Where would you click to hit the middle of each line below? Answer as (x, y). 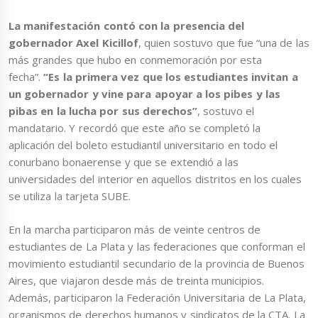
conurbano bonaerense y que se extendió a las (124, 162)
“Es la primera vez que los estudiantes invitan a (171, 77)
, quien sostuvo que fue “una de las (224, 43)
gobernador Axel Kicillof (73, 43)
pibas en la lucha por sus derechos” (103, 111)
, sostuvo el (226, 111)
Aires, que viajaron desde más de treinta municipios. (137, 280)
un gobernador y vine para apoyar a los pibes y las (144, 94)
